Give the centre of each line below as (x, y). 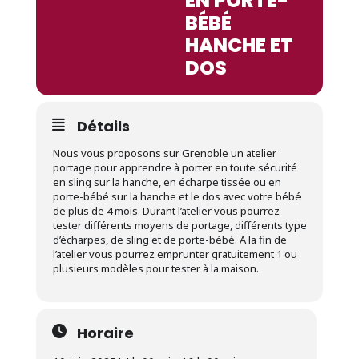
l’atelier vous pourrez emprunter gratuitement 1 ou (175, 254)
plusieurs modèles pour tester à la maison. (155, 268)
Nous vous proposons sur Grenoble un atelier (164, 153)
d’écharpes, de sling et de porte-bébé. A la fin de (169, 240)
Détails (103, 126)
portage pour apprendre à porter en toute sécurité (175, 167)
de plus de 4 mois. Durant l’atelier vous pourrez (166, 211)
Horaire (105, 333)
